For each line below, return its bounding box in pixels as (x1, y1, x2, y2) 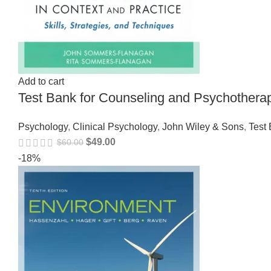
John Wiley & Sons (162, 122, 244, 132)
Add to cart (18, 76, 64, 87)
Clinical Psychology (73, 122, 157, 132)
